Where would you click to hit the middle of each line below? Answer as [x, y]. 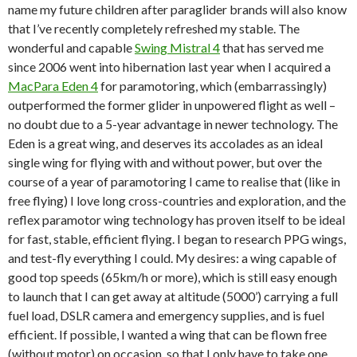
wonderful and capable [71, 48]
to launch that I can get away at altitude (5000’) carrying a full [173, 296]
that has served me [272, 48]
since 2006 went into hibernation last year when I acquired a [169, 67]
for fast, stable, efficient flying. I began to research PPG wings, [177, 239]
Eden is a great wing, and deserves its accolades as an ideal [165, 143]
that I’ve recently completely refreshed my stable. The [154, 29]
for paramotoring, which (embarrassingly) [212, 86]
